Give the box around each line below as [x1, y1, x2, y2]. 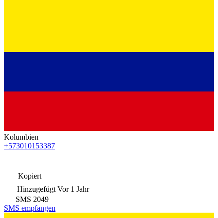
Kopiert [16, 171, 41, 180]
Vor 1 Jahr [57, 184, 89, 193]
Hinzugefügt [17, 184, 55, 193]
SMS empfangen [4, 203, 55, 212]
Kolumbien [4, 132, 38, 141]
